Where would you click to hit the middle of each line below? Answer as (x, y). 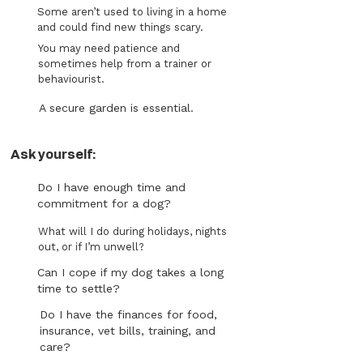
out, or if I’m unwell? (91, 247)
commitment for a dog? (104, 203)
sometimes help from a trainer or (125, 64)
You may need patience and (109, 48)
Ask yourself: (53, 155)
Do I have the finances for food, (128, 314)
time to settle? (79, 288)
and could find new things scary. (120, 27)
